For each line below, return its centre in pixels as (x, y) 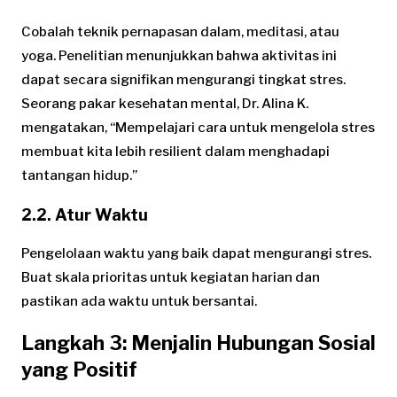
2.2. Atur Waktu (85, 215)
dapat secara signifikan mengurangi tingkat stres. (183, 80)
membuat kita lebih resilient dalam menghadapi (175, 152)
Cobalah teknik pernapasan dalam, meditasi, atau (180, 32)
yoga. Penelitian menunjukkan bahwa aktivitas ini (179, 56)
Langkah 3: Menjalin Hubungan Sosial (198, 343)
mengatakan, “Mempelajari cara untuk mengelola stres (198, 128)
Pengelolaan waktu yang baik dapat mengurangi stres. (196, 254)
